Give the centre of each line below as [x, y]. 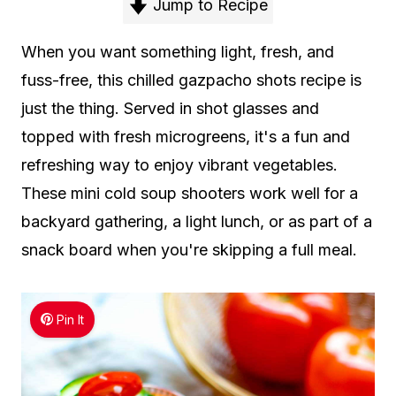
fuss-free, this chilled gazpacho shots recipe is [191, 80]
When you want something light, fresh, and [178, 51]
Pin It [71, 319]
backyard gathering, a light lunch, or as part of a [197, 221]
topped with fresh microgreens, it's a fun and [186, 136]
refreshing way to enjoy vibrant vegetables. [179, 164]
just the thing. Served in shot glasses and [170, 108]
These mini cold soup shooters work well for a [190, 193]
